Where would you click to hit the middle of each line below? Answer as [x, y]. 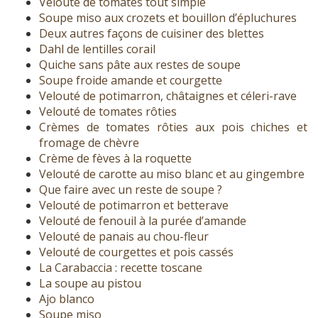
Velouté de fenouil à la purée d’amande [143, 221]
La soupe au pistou [90, 284]
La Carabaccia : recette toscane [121, 268]
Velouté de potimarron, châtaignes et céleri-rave [168, 96]
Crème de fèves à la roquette [115, 159]
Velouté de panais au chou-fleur [124, 237]
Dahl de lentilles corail [97, 49]
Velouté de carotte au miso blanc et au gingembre [172, 174]
